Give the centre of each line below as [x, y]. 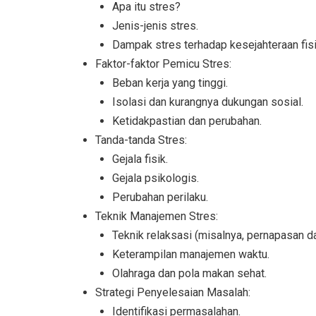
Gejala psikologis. [156, 178]
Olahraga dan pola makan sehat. [189, 274]
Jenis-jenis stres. [155, 26]
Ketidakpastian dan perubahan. [187, 121]
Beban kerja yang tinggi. [170, 83]
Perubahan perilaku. [160, 197]
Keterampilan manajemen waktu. [191, 255]
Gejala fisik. [140, 159]
